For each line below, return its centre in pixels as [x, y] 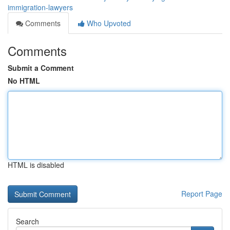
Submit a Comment [41, 68]
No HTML [24, 81]
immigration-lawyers [40, 7]
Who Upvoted [108, 23]
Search [27, 221]
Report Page [202, 194]
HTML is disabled [36, 165]
